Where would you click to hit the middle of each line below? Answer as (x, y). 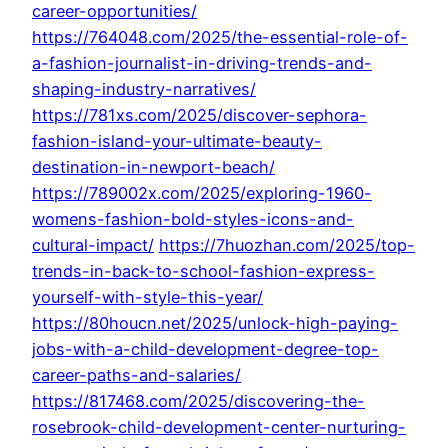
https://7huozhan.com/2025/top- (287, 245)
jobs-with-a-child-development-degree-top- (205, 349)
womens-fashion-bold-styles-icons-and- (193, 219)
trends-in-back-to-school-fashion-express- (203, 271)
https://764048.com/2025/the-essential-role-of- (220, 37)
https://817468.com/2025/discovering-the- (198, 401)
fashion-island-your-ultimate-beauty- (177, 141)
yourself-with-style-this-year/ (147, 297)
